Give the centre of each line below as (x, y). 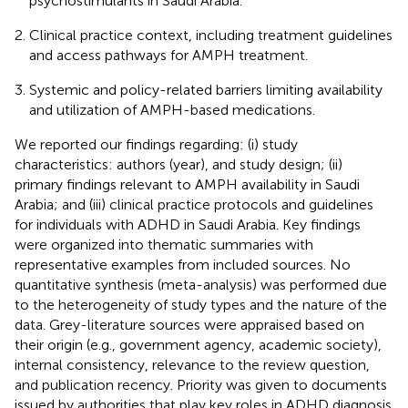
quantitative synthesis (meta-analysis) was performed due (201, 284)
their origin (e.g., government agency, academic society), (198, 344)
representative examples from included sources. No (183, 264)
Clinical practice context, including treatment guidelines (211, 35)
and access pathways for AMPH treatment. (168, 55)
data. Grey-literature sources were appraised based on (189, 324)
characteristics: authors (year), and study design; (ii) (178, 164)
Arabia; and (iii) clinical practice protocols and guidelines (194, 204)
